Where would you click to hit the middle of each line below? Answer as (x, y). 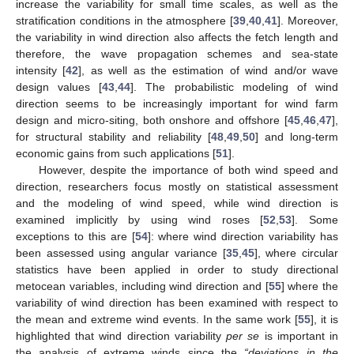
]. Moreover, (308, 20)
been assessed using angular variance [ (121, 252)
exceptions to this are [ (75, 236)
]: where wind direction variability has (243, 236)
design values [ (59, 87)
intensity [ (41, 70)
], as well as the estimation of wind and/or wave (209, 70)
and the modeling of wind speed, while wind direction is (177, 203)
